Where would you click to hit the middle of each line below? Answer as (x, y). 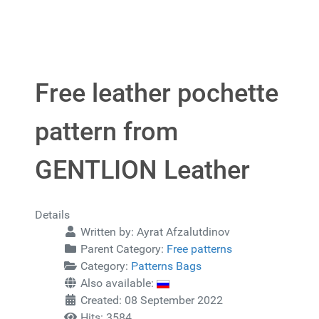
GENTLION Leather (142, 170)
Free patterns (199, 249)
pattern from (106, 132)
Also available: (117, 283)
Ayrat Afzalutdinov (183, 232)
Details (52, 215)
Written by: (107, 232)
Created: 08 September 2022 (152, 300)
